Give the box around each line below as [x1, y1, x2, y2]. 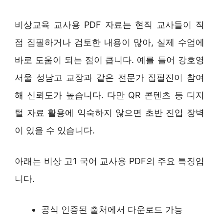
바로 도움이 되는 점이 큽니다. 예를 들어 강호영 [15, 54, 204, 65]
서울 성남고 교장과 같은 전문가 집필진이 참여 [15, 72, 204, 83]
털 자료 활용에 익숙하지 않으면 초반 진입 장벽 [15, 107, 204, 118]
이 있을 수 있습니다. [15, 125, 95, 135]
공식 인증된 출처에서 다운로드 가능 [41, 204, 183, 215]
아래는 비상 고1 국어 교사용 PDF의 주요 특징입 [15, 155, 204, 166]
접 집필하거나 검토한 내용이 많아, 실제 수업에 [15, 37, 204, 47]
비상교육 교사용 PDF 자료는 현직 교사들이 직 [15, 19, 204, 30]
